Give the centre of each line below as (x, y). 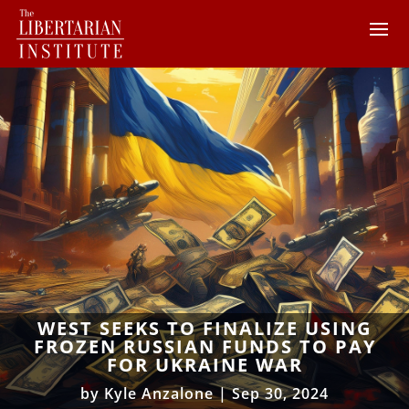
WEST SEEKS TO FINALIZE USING (204, 328)
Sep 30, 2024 (280, 393)
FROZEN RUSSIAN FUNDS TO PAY (204, 346)
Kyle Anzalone (159, 393)
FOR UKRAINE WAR (204, 364)
